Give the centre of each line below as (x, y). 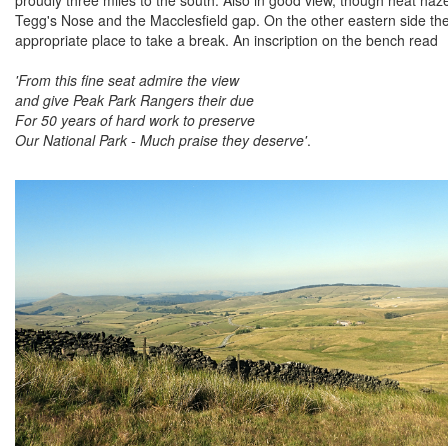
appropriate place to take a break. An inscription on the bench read (226, 39)
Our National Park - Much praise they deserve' (161, 139)
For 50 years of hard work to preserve (135, 119)
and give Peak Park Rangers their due (134, 99)
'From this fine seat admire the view (127, 79)
